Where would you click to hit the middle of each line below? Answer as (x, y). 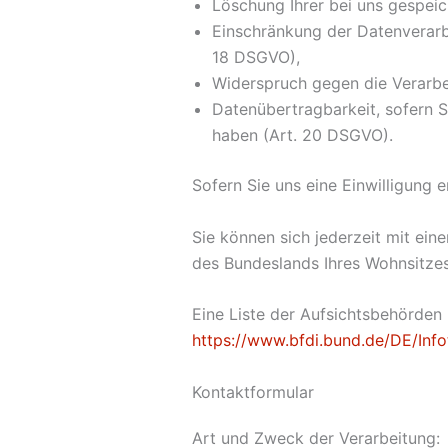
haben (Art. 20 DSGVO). (302, 134)
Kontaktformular (253, 391)
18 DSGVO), (256, 56)
